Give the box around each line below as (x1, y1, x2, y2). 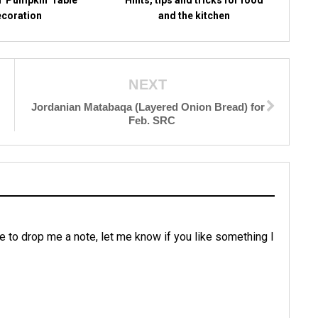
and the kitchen (158, 9, 231, 21)
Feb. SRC (128, 114, 176, 126)
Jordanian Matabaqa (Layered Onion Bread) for (31, 100, 265, 113)
